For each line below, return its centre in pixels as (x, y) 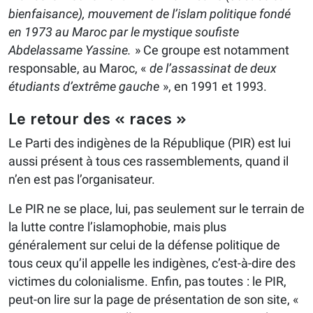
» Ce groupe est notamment (210, 50)
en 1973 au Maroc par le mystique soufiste (124, 32)
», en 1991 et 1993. (213, 87)
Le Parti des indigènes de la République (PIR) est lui (150, 143)
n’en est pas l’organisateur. (82, 180)
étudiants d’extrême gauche (84, 87)
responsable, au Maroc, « (79, 68)
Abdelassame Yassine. (70, 50)
